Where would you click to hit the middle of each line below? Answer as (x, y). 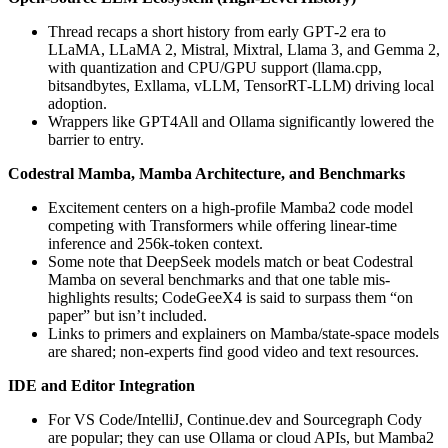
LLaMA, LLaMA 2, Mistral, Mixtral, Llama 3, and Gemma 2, (244, 49)
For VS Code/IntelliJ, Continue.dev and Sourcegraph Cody (235, 419)
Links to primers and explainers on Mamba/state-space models (243, 333)
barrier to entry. (96, 139)
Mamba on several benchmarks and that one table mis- (219, 279)
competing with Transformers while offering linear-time (222, 225)
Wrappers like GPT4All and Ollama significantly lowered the (241, 121)
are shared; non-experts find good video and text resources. (233, 351)
